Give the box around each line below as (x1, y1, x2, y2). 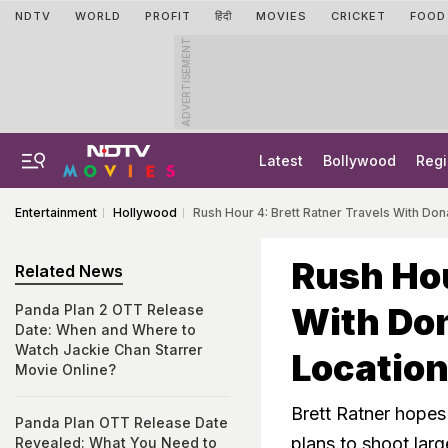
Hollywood (113, 205, 177, 220)
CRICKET (331, 9, 386, 23)
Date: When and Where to (15, 321, 196, 338)
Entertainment (15, 205, 97, 220)
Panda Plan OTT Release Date (15, 414, 228, 431)
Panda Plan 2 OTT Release (15, 301, 204, 318)
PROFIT (145, 9, 191, 23)
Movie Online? (15, 361, 116, 378)
